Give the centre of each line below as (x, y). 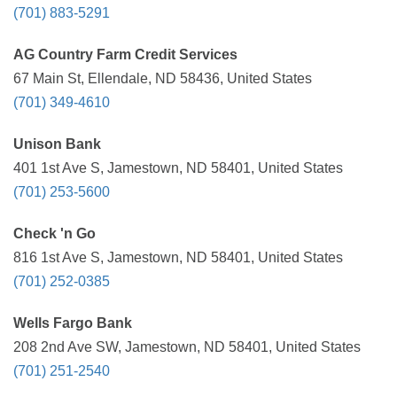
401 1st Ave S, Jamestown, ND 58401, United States (178, 168)
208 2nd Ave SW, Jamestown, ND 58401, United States (187, 347)
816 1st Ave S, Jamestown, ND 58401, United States (178, 257)
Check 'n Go (54, 234)
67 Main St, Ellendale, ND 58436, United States (163, 78)
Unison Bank (57, 144)
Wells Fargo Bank (73, 323)
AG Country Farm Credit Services (125, 54)
